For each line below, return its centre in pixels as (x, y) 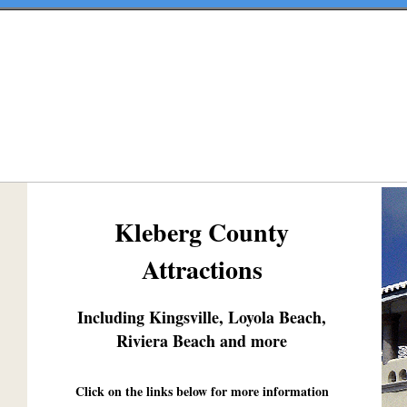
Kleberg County (202, 232)
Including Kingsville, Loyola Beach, (202, 317)
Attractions (202, 269)
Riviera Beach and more (202, 340)
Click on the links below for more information (202, 391)
